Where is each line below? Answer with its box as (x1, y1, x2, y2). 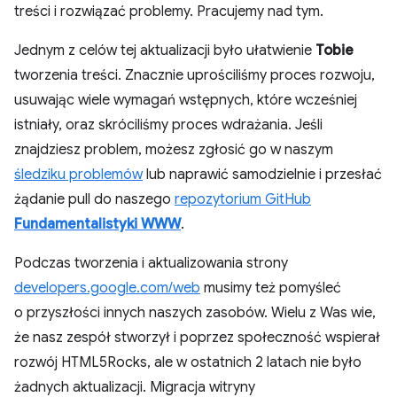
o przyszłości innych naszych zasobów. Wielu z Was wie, (14, 304, 376, 322)
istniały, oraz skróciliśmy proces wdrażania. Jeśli (14, 116, 323, 134)
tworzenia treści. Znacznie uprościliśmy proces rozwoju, (14, 66, 375, 84)
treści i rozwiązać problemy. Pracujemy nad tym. (14, 3, 323, 20)
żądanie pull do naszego (14, 191, 175, 208)
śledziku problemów (14, 166, 143, 183)
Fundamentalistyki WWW (14, 215, 181, 233)
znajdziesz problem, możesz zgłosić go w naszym (14, 141, 333, 159)
